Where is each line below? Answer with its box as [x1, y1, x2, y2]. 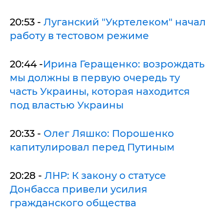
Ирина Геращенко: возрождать [43, 58, 205, 70]
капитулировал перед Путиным [10, 141, 175, 153]
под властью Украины [10, 99, 124, 111]
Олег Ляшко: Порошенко [44, 127, 174, 139]
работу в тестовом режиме [10, 29, 149, 42]
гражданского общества [10, 197, 136, 209]
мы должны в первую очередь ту [10, 71, 180, 84]
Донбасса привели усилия [10, 183, 147, 195]
